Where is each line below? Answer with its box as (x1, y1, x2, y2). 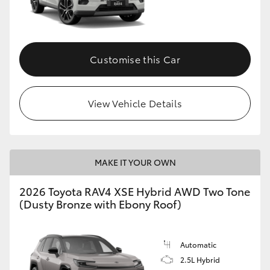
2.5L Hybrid (180, 254, 220, 265)
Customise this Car (90, 52, 180, 66)
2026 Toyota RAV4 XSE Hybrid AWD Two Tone (19, 183, 250, 199)
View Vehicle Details (87, 96, 183, 110)
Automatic (180, 239, 216, 250)
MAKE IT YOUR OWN (94, 156, 176, 169)
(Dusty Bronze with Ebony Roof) (19, 196, 181, 212)
